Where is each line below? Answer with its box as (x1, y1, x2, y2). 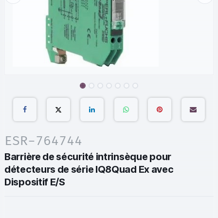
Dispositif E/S (4, 176, 65, 188)
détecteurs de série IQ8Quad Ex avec (4, 163, 174, 175)
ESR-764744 (4, 133, 82, 149)
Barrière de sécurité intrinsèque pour (4, 150, 171, 163)
